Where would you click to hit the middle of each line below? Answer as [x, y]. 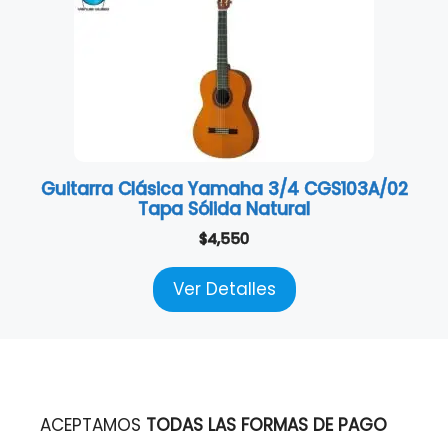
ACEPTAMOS [93, 425]
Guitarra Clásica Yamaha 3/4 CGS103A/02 [224, 189]
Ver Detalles [224, 289]
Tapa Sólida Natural [224, 209]
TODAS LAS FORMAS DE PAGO [266, 425]
